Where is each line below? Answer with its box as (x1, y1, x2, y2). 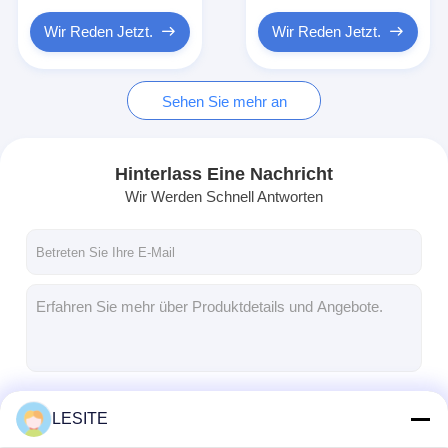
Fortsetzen (170, 401, 246, 419)
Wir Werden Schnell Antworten (125, 187, 323, 205)
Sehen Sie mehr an (161, 92, 287, 110)
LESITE (52, 410, 108, 427)
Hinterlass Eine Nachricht (115, 164, 333, 185)
